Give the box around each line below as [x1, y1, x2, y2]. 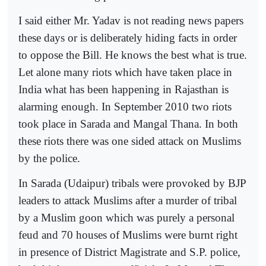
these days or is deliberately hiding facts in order [18, 31, 237, 44]
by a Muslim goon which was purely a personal [18, 211, 235, 224]
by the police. [18, 151, 80, 164]
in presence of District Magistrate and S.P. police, [18, 246, 240, 259]
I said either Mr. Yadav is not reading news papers [18, 14, 243, 27]
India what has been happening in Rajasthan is [18, 83, 229, 96]
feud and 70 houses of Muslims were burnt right [18, 229, 237, 242]
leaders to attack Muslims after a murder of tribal [18, 194, 237, 207]
